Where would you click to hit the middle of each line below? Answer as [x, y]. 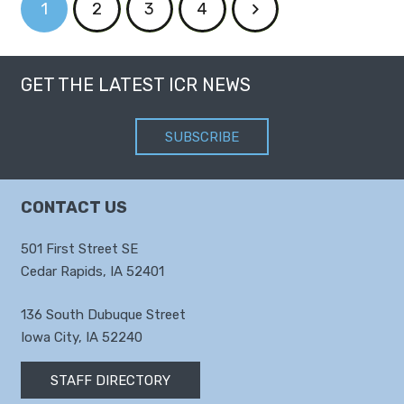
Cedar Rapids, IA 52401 [92, 272]
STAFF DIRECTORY [110, 380]
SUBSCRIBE [202, 137]
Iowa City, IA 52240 [81, 337]
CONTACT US [73, 208]
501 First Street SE [79, 249]
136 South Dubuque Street [103, 314]
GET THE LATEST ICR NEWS [135, 85]
